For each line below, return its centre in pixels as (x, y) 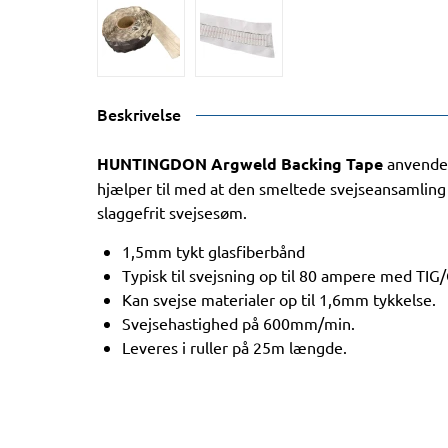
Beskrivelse (139, 114)
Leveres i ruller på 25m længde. (234, 347)
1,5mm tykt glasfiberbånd (213, 251)
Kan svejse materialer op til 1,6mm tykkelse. (279, 299)
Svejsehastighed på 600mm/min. (238, 323)
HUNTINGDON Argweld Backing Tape (240, 163)
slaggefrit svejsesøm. (172, 212)
